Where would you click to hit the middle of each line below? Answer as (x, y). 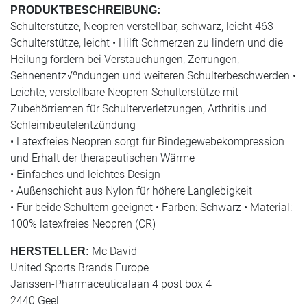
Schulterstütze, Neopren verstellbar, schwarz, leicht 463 (142, 27)
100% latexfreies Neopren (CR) (83, 224)
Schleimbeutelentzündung (73, 125)
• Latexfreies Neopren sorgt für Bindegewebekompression (147, 142)
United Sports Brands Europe (79, 268)
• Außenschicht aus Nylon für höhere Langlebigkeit (131, 191)
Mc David (113, 251)
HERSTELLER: (50, 251)
